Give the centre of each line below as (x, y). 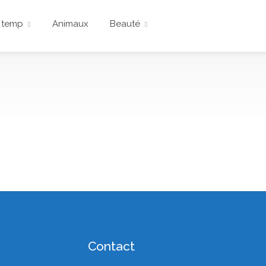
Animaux (70, 24)
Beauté (125, 24)
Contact (112, 246)
